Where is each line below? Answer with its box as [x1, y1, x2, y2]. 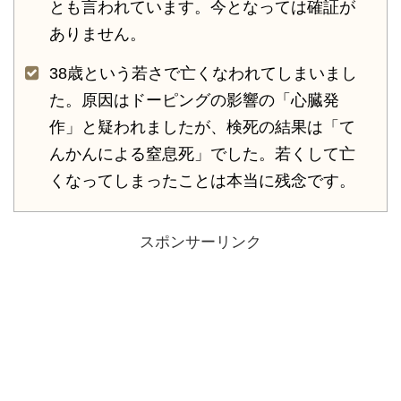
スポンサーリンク [140, 233, 261, 251]
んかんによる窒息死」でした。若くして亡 [49, 144, 355, 163]
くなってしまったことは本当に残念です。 [49, 171, 355, 190]
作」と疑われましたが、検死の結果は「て [49, 117, 355, 136]
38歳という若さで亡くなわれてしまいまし [49, 64, 357, 82]
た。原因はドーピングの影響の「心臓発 [49, 90, 339, 109]
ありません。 [49, 24, 146, 43]
